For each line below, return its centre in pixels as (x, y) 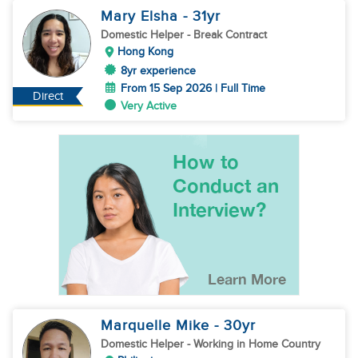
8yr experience (158, 71)
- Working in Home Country (254, 344)
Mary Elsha (142, 16)
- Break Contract (227, 35)
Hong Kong (145, 52)
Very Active (149, 106)
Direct (48, 96)
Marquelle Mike (157, 326)
